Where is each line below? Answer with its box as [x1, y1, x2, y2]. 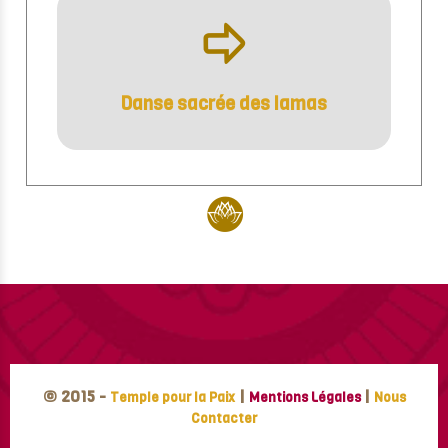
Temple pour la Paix [109, 388, 235, 406]
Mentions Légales [248, 388, 361, 406]
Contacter [191, 409, 257, 427]
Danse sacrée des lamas [121, 92, 327, 117]
